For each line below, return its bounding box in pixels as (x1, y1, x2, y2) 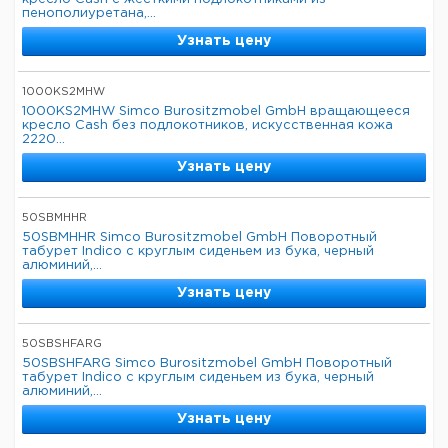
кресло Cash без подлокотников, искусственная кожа (22, 120, 393, 131)
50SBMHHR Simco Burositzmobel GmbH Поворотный (22, 232, 377, 243)
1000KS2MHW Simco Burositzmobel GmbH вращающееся (22, 106, 410, 117)
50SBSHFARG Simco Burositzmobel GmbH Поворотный (22, 358, 392, 369)
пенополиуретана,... (22, 8, 156, 19)
